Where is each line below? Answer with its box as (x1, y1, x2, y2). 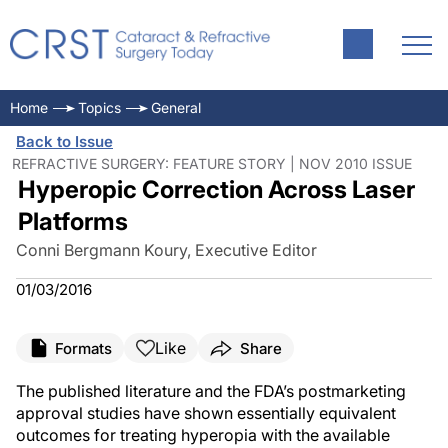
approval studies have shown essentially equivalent (16, 403, 396, 423)
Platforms (17, 207, 128, 236)
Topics (78, 99, 121, 116)
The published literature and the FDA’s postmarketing (16, 381, 406, 401)
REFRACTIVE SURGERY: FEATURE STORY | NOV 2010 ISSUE (12, 155, 412, 172)
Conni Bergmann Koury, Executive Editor (16, 240, 317, 260)
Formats (55, 338, 112, 358)
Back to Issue (16, 132, 113, 151)
